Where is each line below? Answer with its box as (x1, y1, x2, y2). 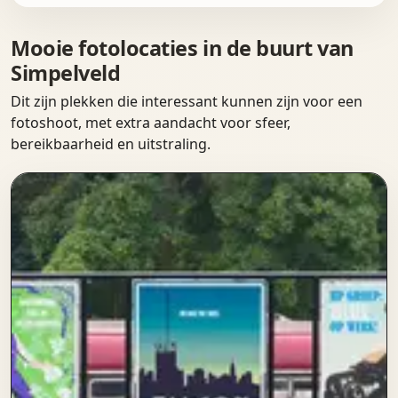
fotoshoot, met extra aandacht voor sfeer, (11, 112, 291, 132)
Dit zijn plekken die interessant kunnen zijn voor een (11, 91, 362, 111)
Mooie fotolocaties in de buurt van (11, 33, 354, 62)
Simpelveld (11, 58, 121, 87)
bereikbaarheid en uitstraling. (11, 133, 211, 154)
